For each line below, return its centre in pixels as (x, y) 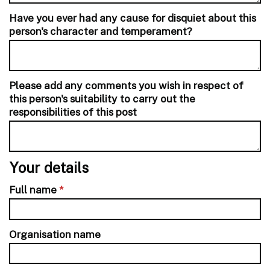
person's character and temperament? (101, 31)
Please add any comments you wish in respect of (126, 86)
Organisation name (55, 234)
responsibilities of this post (73, 112)
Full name (34, 190)
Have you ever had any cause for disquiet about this (133, 18)
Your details (49, 168)
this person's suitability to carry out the (102, 99)
